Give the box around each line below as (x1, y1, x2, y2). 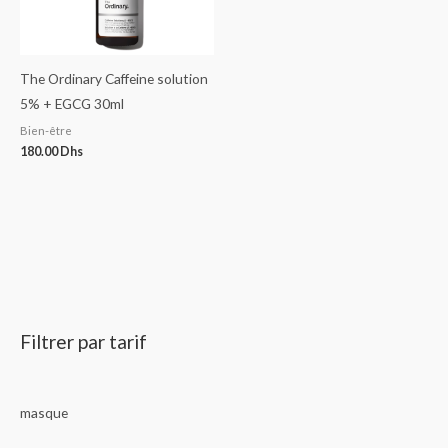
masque (20, 404, 68, 422)
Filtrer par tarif (20, 330, 147, 354)
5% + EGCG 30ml (20, 95, 124, 113)
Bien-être (20, 123, 72, 137)
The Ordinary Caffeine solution (20, 70, 208, 88)
